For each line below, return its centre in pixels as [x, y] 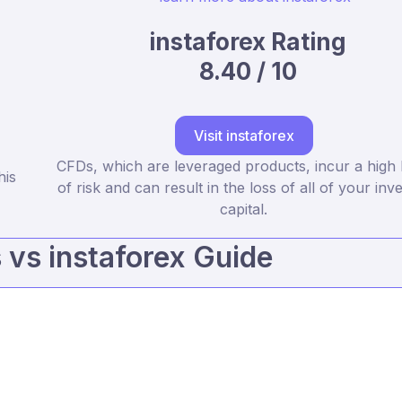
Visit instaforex [244, 136]
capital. [244, 210]
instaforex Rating [248, 42]
